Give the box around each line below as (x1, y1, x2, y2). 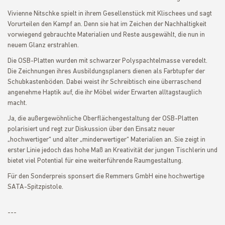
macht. (8, 99, 27, 107)
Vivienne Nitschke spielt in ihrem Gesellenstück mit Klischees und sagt (8, 10, 212, 18)
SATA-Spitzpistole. (8, 183, 63, 191)
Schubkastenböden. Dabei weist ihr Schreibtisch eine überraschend (8, 78, 201, 86)
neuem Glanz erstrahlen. (8, 42, 79, 49)
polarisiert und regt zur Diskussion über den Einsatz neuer (8, 126, 175, 133)
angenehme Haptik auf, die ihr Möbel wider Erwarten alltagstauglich (8, 89, 202, 96)
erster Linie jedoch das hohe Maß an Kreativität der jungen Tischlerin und (8, 147, 217, 154)
